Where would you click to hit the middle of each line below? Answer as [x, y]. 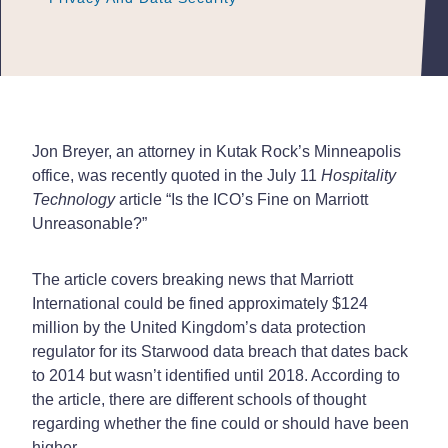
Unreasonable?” [89, 223]
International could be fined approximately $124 [200, 303]
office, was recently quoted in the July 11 [176, 175]
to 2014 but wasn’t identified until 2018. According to [216, 375]
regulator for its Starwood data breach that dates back [220, 351]
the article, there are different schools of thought [199, 399]
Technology [73, 199]
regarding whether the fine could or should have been [220, 423]
